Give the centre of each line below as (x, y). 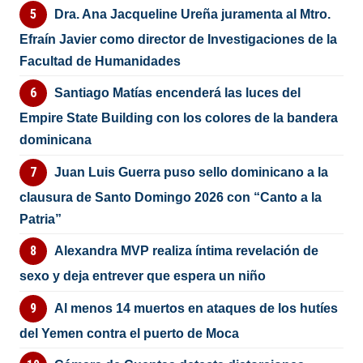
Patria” (41, 219)
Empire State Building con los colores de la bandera (179, 118)
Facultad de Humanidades (100, 61)
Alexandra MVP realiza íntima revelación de (186, 251)
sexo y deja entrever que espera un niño (143, 276)
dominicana (56, 140)
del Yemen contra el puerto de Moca (130, 333)
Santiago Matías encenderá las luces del (177, 93)
